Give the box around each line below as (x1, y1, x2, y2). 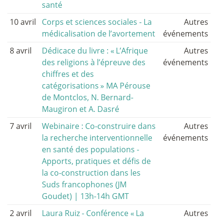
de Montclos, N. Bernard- (42, 92, 134, 103)
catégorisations (42, 80, 99, 91)
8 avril (10, 45, 32, 56)
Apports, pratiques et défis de (42, 156, 151, 167)
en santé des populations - (42, 144, 140, 155)
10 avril (10, 17, 36, 28)
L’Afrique (116, 45, 148, 56)
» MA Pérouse (100, 80, 151, 91)
